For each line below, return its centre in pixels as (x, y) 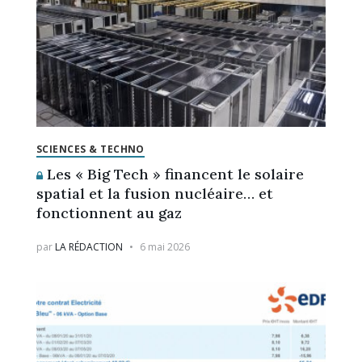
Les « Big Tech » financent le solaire (173, 174)
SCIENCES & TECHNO (90, 149)
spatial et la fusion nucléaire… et (154, 193)
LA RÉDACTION (88, 246)
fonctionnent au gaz (109, 213)
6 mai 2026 (164, 246)
